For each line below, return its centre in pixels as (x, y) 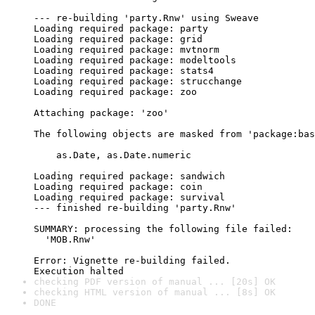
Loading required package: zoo (115, 92)
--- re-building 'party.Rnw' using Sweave (146, 18)
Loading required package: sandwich (129, 176)
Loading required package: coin (118, 187)
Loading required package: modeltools (135, 60)
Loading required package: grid (118, 39)
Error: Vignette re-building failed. (132, 261)
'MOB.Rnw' (65, 239)
